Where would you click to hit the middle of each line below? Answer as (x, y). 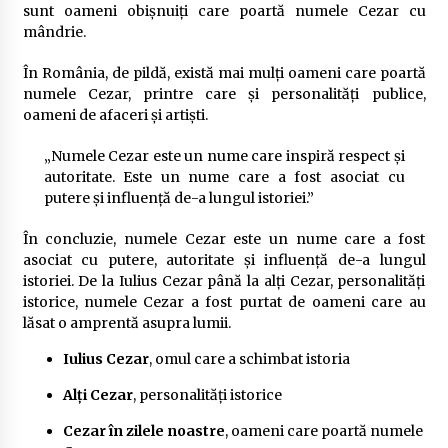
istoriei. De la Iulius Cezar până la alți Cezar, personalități (224, 280)
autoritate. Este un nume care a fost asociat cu (224, 176)
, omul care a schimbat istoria (249, 358)
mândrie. (54, 31)
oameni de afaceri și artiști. (115, 114)
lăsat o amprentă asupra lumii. (126, 322)
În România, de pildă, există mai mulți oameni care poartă (224, 72)
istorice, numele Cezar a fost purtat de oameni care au (224, 301)
